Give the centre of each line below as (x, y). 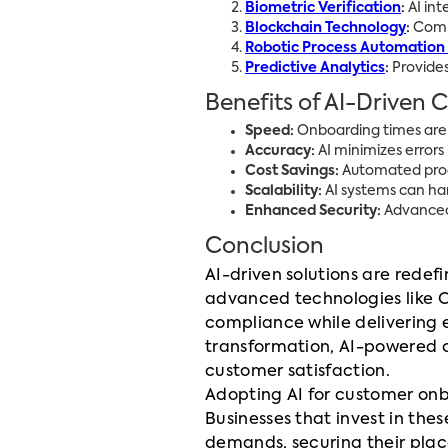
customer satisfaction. (297, 372)
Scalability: (283, 191)
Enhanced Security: (312, 211)
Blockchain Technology (325, 28)
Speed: (269, 131)
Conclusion (264, 247)
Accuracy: (279, 151)
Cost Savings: (291, 171)
